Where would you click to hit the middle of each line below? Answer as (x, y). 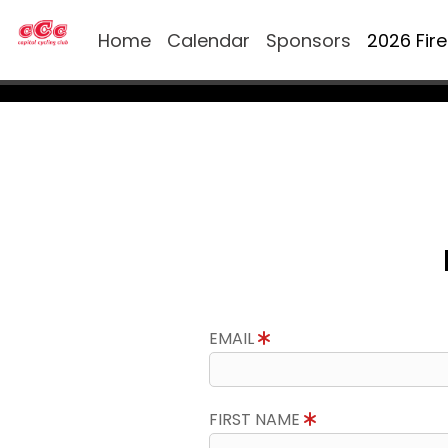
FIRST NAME (256, 419)
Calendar (208, 40)
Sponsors (308, 40)
